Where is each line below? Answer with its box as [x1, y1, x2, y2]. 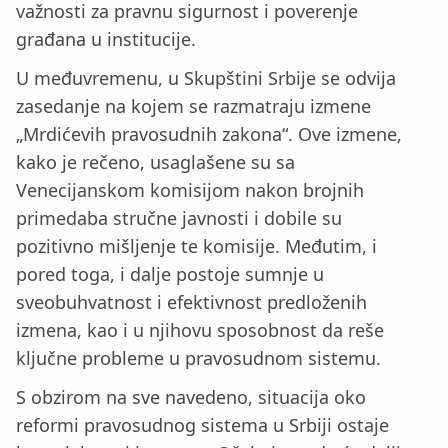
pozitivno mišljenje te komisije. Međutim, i [16, 234, 377, 259]
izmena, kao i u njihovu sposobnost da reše [16, 318, 384, 343]
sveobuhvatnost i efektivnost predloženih [16, 290, 367, 315]
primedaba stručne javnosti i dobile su [16, 206, 342, 231]
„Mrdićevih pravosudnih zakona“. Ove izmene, [16, 122, 402, 147]
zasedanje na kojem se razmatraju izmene [16, 94, 371, 119]
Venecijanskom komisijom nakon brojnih [16, 178, 364, 203]
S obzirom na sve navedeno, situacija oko [16, 384, 366, 409]
